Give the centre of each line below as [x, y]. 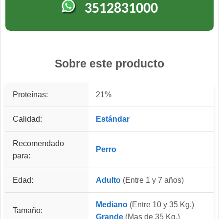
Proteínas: [30, 95]
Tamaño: [28, 211]
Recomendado [38, 144]
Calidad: [27, 119]
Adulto [108, 180]
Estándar [113, 119]
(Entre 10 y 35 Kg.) [161, 205]
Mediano [112, 205]
